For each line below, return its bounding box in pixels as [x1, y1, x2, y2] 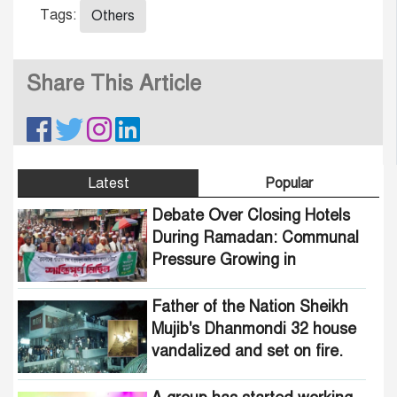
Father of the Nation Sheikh [151, 296, 348, 316]
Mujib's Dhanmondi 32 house [151, 318, 356, 339]
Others [91, 6, 135, 25]
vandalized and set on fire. [151, 340, 343, 361]
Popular [265, 174, 313, 192]
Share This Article [27, 69, 201, 97]
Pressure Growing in [151, 249, 296, 269]
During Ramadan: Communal [151, 227, 359, 247]
